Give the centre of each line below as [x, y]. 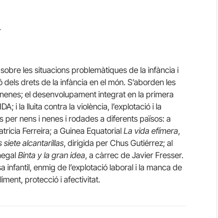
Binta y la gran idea [52, 155]
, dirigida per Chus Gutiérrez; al [118, 143]
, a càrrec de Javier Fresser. [134, 155]
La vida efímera [151, 131]
